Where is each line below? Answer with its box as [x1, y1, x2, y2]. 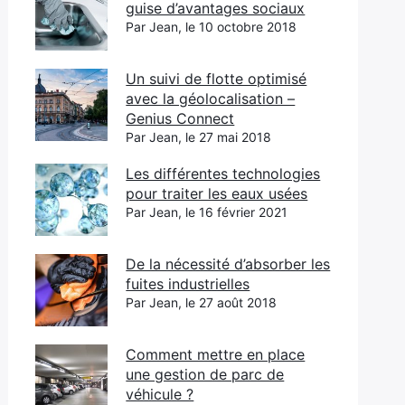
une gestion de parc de [126, 365, 285, 383]
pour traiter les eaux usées [126, 184, 308, 202]
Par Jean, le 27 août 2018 [126, 295, 278, 310]
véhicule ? [126, 385, 194, 403]
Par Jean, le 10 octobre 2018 [126, 19, 297, 34]
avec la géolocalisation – [126, 89, 296, 108]
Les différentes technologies [126, 165, 321, 183]
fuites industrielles [126, 275, 250, 293]
